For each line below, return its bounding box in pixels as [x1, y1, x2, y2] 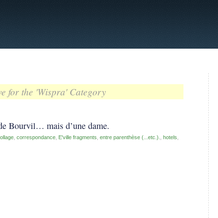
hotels [163, 134, 177, 140]
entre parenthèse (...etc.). [100, 134, 160, 140]
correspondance [17, 134, 55, 140]
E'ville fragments [58, 134, 97, 140]
